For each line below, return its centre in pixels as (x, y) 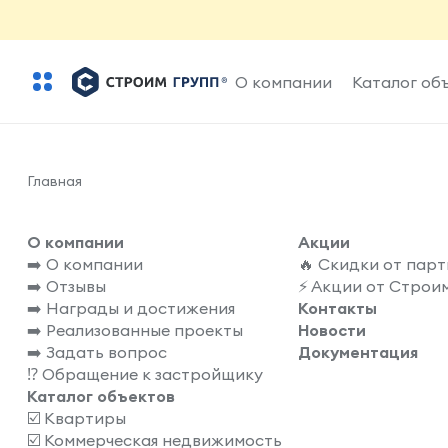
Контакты (337, 308)
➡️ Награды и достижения (131, 308)
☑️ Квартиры (76, 418)
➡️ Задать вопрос (97, 352)
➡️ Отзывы (66, 286)
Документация (358, 352)
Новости (332, 330)
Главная (54, 181)
